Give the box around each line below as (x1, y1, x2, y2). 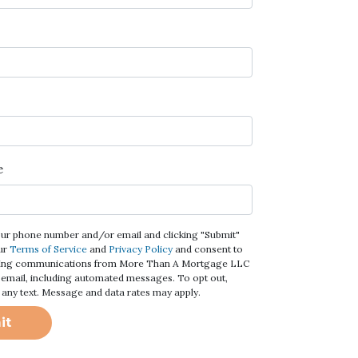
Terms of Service (10, 243, 88, 255)
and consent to (173, 243, 244, 255)
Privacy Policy (109, 243, 173, 255)
